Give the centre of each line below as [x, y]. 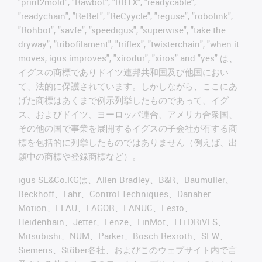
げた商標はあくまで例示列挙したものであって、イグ [123, 100]
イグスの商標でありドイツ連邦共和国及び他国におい [123, 72]
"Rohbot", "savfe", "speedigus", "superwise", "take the [122, 30]
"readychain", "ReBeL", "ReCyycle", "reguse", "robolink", [125, 15]
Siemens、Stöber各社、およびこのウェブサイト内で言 [127, 249]
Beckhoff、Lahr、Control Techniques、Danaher [114, 193]
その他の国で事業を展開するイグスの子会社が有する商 [128, 128]
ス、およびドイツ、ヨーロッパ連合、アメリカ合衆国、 [128, 114]
